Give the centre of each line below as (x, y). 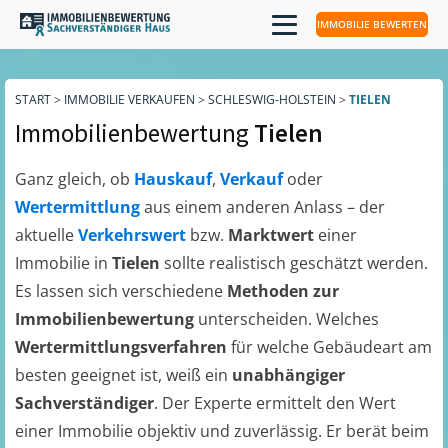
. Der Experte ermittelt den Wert (275, 403)
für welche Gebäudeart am (331, 347)
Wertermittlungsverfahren (123, 347)
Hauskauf (173, 179)
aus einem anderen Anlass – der (264, 207)
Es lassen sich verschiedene (121, 291)
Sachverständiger (84, 403)
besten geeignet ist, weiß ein (123, 375)
